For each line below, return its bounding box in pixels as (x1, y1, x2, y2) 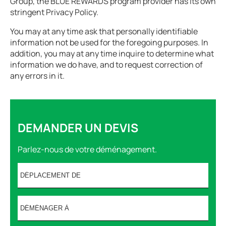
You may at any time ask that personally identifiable (10, 26, 198, 37)
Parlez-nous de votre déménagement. (18, 144, 157, 155)
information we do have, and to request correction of (10, 59, 203, 70)
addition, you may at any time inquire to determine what (10, 48, 214, 59)
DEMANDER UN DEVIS (18, 120, 138, 136)
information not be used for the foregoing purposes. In (10, 37, 208, 48)
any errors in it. (10, 70, 65, 81)
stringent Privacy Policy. (10, 7, 98, 18)
